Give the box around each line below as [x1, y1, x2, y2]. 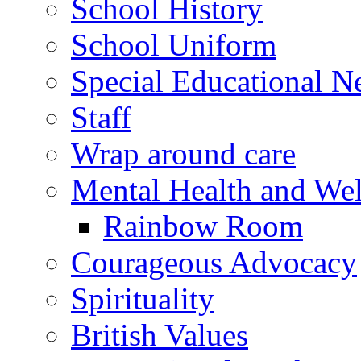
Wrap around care [71, 136, 296, 172]
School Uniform [71, 27, 276, 63]
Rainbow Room [103, 209, 303, 244]
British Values [71, 317, 248, 353]
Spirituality [71, 281, 214, 317]
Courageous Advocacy [71, 245, 357, 280]
